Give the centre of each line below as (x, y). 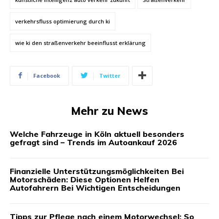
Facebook (47, 75)
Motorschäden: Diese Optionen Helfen (85, 179)
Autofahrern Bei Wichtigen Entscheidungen (95, 187)
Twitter (110, 75)
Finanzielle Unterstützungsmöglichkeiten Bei (97, 171)
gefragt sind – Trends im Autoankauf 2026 (93, 142)
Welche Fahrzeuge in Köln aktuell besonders (97, 134)
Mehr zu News (109, 110)
